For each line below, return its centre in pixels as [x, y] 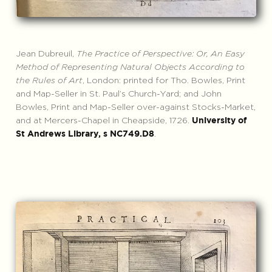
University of [219, 121]
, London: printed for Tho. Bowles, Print [164, 80]
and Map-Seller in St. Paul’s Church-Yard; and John [118, 94]
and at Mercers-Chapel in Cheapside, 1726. [104, 121]
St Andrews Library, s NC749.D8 [85, 134]
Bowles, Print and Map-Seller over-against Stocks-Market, [135, 107]
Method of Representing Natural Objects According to [130, 67]
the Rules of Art [49, 80]
